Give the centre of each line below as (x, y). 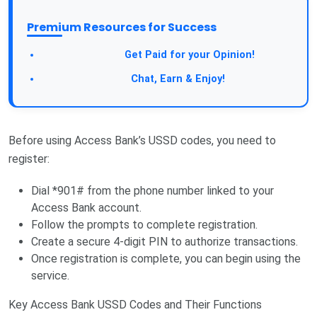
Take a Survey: (81, 55)
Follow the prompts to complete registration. (144, 225)
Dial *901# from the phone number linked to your (152, 191)
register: (29, 159)
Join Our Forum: (85, 79)
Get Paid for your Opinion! (188, 55)
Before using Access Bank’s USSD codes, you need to (142, 141)
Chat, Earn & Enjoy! (177, 79)
